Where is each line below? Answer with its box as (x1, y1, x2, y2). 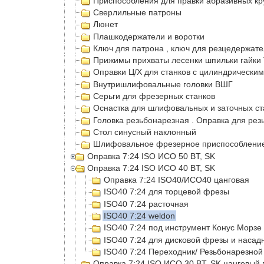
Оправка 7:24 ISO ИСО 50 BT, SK (87, 151, 216, 161)
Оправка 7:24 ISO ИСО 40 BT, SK (87, 163, 216, 173)
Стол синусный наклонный (93, 127, 196, 137)
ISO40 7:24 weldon (104, 211, 175, 221)
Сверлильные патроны (93, 7, 181, 17)
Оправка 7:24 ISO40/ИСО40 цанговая (104, 175, 249, 185)
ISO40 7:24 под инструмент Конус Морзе (104, 223, 262, 233)
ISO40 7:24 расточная (104, 199, 189, 209)
